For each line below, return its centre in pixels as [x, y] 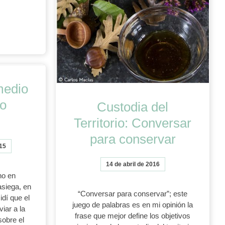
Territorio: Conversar [133, 123]
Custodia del [133, 107]
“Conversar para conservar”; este [133, 194]
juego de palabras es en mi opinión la [133, 205]
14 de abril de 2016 [133, 164]
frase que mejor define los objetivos [133, 216]
